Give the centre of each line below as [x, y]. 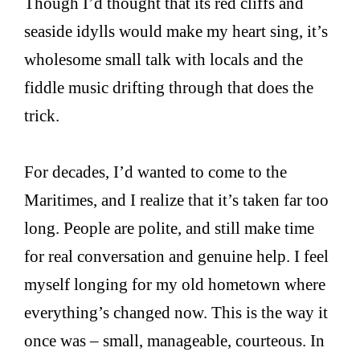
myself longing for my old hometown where [175, 284]
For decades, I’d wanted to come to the [156, 172]
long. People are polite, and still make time [170, 228]
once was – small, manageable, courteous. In [175, 341]
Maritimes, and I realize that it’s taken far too [177, 200]
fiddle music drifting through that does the [169, 88]
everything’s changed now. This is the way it [176, 313]
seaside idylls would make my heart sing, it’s [176, 31]
